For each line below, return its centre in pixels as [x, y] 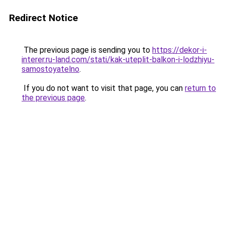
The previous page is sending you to [87, 50]
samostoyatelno [50, 69]
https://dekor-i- [180, 50]
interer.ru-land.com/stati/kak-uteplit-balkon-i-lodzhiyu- [118, 60]
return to [200, 88]
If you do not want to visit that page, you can [103, 88]
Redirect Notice [43, 18]
